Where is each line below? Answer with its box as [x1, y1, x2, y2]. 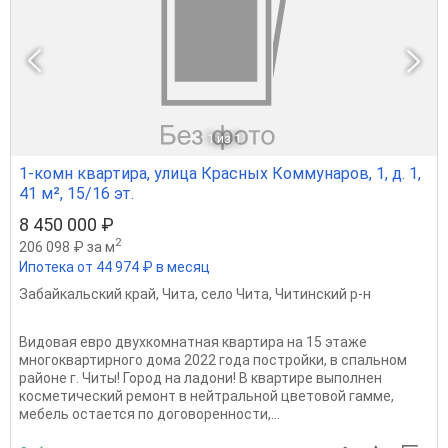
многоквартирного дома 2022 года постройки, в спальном [19, 351, 407, 368]
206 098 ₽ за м [19, 238, 115, 255]
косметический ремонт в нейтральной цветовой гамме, [19, 387, 394, 404]
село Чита [201, 285, 269, 302]
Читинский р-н [275, 285, 371, 302]
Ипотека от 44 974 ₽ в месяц [19, 258, 210, 275]
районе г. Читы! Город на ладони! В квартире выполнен [19, 369, 382, 386]
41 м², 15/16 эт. [19, 183, 134, 203]
